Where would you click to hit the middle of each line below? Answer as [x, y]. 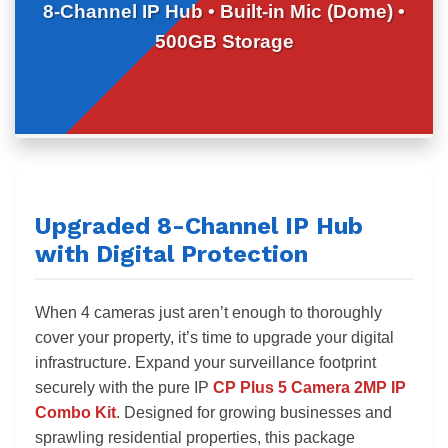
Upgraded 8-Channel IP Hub [199, 225]
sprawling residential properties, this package [195, 437]
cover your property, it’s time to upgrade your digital [214, 337]
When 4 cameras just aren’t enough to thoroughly [208, 312]
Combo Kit [75, 412]
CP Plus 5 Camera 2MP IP [309, 387]
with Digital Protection [171, 253]
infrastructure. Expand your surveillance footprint [205, 362]
